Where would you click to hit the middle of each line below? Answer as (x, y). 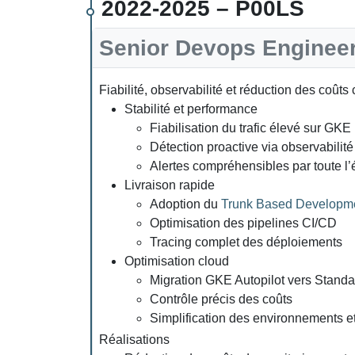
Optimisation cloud (177, 261)
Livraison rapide (170, 185)
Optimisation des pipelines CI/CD (243, 223)
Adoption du (185, 204)
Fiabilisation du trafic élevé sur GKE (250, 128)
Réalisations (134, 339)
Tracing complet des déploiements (246, 242)
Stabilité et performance (191, 109)
